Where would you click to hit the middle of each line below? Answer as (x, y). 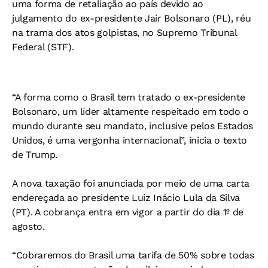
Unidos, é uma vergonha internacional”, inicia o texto (130, 140)
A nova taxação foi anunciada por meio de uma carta (131, 183)
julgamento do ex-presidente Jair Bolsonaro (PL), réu (132, 18)
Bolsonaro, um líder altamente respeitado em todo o (130, 111)
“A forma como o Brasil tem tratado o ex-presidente (129, 97)
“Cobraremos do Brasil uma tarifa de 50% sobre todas (133, 255)
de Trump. (35, 154)
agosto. (28, 226)
